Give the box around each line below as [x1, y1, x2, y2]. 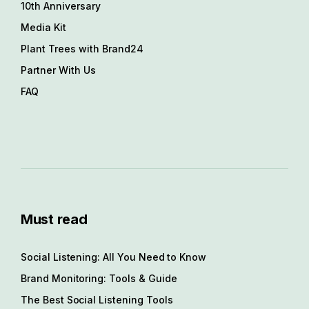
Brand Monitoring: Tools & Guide [21, 272, 177, 284]
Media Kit [21, 21, 66, 33]
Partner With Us [21, 63, 96, 76]
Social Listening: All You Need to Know [21, 250, 207, 263]
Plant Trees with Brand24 [21, 42, 143, 54]
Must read [21, 210, 88, 228]
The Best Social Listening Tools [21, 293, 173, 306]
